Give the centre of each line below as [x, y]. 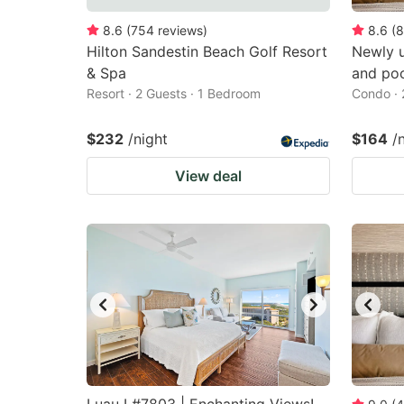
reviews [180, 30]
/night [148, 139]
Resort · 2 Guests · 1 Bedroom [174, 93]
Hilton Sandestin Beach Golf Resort [207, 51]
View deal [208, 176]
